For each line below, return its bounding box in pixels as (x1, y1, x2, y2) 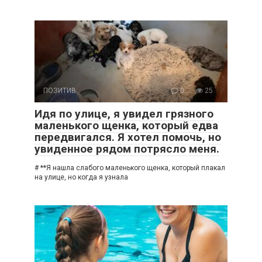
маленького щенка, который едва (35, 118, 218, 132)
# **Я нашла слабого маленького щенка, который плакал (35, 163, 225, 172)
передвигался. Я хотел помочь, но (35, 130, 221, 144)
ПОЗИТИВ (43, 86, 76, 95)
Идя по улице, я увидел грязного (35, 106, 213, 120)
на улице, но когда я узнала (35, 173, 128, 181)
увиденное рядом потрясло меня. (35, 142, 219, 156)
